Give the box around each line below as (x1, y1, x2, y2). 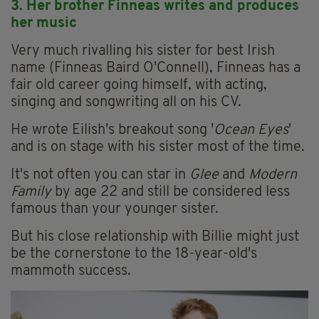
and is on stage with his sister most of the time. (11, 140, 305, 155)
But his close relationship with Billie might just (11, 229, 299, 244)
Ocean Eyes (214, 122, 288, 137)
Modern (249, 167, 297, 182)
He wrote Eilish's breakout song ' (11, 122, 214, 137)
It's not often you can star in (11, 167, 189, 182)
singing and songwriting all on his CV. (11, 95, 241, 110)
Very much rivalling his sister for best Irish (11, 43, 275, 58)
